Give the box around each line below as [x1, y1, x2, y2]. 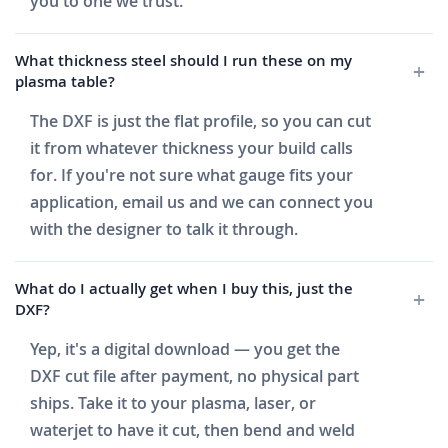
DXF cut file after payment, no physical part [30, 365, 359, 388]
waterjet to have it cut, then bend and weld [30, 419, 355, 442]
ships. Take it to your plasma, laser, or [30, 392, 316, 415]
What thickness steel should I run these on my [15, 50, 352, 72]
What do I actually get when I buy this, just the [15, 278, 353, 300]
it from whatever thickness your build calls [30, 137, 353, 160]
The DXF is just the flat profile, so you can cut [30, 110, 371, 133]
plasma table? [15, 71, 115, 93]
